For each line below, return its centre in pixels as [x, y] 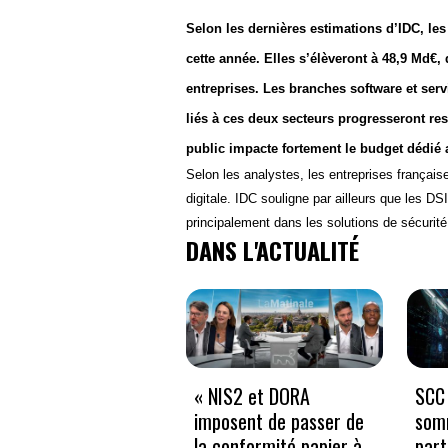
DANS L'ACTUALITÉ [272, 250]
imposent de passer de [279, 420]
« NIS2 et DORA [252, 395]
